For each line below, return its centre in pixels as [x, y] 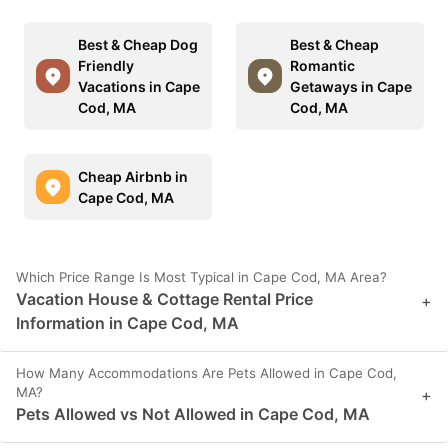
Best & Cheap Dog [138, 44]
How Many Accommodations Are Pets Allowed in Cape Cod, [206, 372]
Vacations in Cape [139, 86]
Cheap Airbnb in [133, 176]
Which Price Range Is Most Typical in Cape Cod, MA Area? [201, 276]
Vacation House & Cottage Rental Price [164, 298]
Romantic [322, 65]
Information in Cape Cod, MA [127, 322]
